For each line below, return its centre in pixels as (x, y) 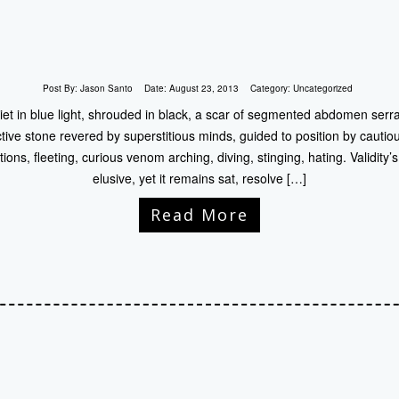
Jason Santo (106, 88)
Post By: (61, 88)
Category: (271, 88)
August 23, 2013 (204, 88)
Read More (199, 215)
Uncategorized (322, 88)
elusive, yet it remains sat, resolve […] (199, 178)
